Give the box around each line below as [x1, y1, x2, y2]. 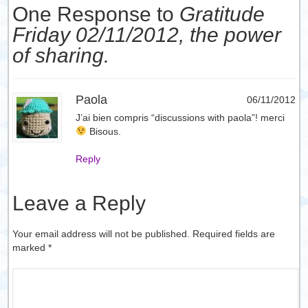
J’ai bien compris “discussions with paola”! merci [76, 112, 285, 123]
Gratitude [179, 3, 265, 25]
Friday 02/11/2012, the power [12, 23, 282, 46]
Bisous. [87, 126, 122, 137]
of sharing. [12, 44, 110, 67]
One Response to [12, 3, 180, 25]
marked [12, 242, 49, 253]
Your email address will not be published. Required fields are [12, 228, 276, 239]
